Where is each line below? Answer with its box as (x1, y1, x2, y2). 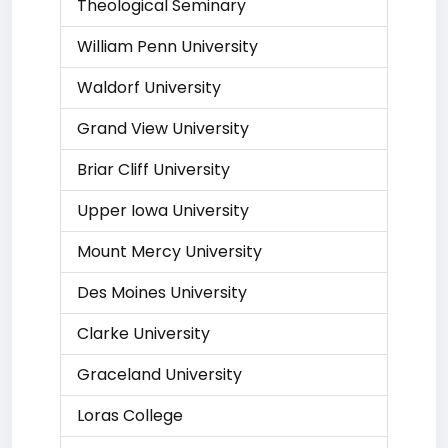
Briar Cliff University (77, 158, 230, 181)
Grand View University (77, 117, 249, 140)
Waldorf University (77, 76, 221, 99)
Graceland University (77, 363, 242, 386)
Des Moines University (77, 281, 247, 304)
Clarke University (77, 322, 210, 345)
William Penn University (77, 35, 258, 58)
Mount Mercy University (77, 240, 262, 263)
